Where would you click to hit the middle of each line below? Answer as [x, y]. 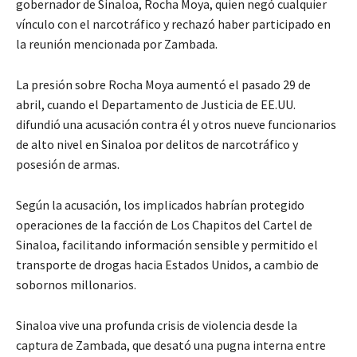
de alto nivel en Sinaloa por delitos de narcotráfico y [157, 144]
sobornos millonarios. [76, 284]
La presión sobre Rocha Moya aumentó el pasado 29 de [163, 84]
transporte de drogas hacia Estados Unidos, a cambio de [167, 264]
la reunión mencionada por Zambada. [117, 43]
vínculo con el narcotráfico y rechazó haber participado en [173, 24]
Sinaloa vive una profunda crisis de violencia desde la [157, 325]
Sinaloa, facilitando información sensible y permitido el [167, 244]
